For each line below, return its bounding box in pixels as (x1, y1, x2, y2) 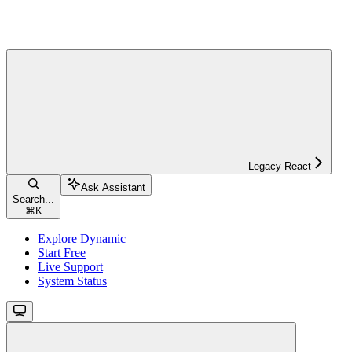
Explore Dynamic (38, 231, 126, 245)
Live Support (38, 259, 103, 273)
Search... (13, 192, 54, 205)
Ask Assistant (81, 181, 145, 193)
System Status (38, 273, 107, 288)
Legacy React (248, 159, 311, 172)
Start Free (38, 245, 86, 259)
